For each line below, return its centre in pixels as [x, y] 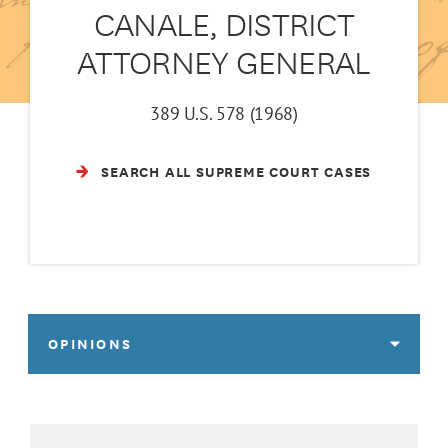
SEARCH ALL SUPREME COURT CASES [236, 171]
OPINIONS [90, 344]
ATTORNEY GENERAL [224, 61]
